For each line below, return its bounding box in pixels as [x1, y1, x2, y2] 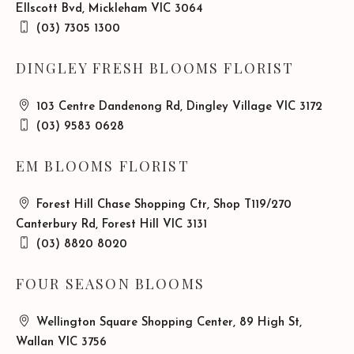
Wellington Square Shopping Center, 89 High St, [32, 316, 302, 329]
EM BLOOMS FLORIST [16, 156, 190, 175]
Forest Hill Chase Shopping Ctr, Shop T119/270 [32, 198, 292, 211]
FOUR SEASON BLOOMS [16, 273, 205, 293]
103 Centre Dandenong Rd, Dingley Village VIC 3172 [32, 100, 322, 113]
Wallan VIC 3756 [16, 336, 107, 348]
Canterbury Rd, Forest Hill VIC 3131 [16, 218, 207, 231]
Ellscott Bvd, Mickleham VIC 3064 [16, 2, 203, 15]
